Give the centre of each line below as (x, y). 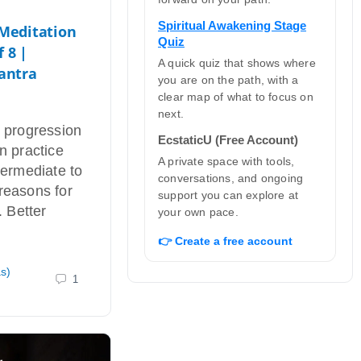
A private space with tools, (226, 161)
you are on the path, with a (228, 80)
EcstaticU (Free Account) (228, 140)
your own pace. (198, 212)
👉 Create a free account (225, 241)
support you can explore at (228, 195)
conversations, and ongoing (231, 178)
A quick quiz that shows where (237, 63)
